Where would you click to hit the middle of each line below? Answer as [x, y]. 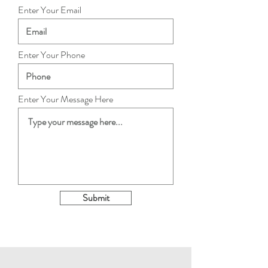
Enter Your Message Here [66, 99]
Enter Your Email [50, 10]
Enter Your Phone [51, 55]
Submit [96, 198]
